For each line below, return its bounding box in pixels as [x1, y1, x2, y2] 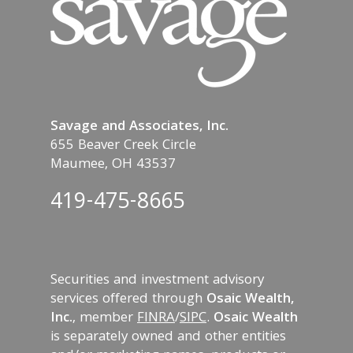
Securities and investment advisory [50, 269, 264, 292]
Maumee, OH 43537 [50, 153, 176, 176]
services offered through [50, 288, 206, 311]
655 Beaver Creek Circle [50, 134, 196, 158]
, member [72, 307, 137, 330]
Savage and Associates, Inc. [50, 115, 229, 139]
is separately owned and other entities [50, 325, 286, 349]
